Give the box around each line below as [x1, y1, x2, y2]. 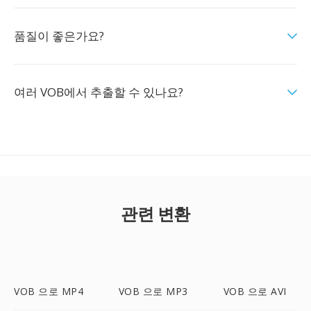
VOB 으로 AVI [223, 285, 287, 298]
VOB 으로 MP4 [14, 285, 83, 298]
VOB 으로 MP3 [118, 285, 188, 298]
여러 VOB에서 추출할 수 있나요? [14, 84, 183, 100]
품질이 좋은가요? [14, 28, 104, 44]
